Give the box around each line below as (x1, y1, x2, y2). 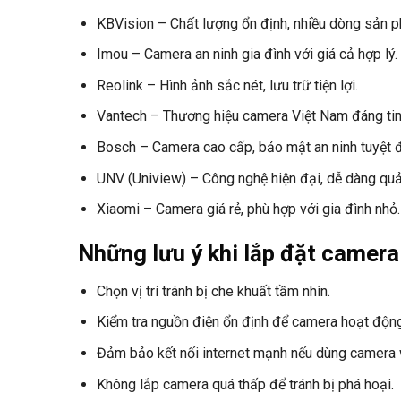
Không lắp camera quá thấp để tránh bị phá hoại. (96, 375, 394, 393)
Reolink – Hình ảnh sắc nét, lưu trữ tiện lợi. (96, 76, 358, 94)
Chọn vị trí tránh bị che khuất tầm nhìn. (96, 282, 330, 300)
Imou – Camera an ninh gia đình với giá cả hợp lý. (96, 46, 397, 64)
